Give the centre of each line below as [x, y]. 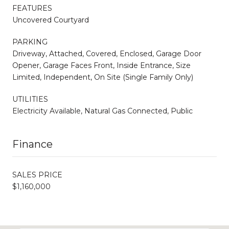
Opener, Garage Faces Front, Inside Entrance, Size [101, 65]
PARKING [30, 42]
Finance [32, 144]
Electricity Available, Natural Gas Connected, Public [102, 111]
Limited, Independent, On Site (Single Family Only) [103, 77]
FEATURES [32, 8]
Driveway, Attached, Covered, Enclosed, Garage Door [107, 53]
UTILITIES [30, 99]
